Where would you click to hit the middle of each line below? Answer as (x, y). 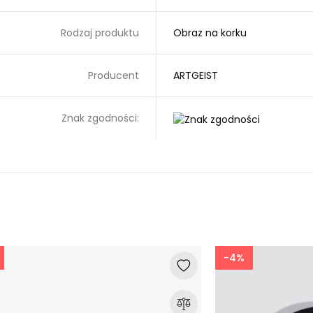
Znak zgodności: (100, 118)
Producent (114, 76)
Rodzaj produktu (100, 33)
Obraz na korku (210, 33)
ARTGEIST (196, 76)
